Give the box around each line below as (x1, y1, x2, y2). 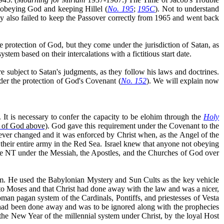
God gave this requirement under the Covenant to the (49, 121, 219, 130)
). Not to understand (155, 4, 219, 13)
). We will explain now (146, 76, 219, 85)
